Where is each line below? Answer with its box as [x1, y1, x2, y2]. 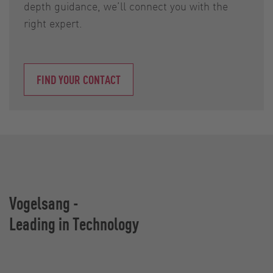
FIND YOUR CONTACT [37, 71, 121, 87]
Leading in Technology [9, 211, 139, 235]
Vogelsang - [9, 191, 82, 214]
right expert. [24, 15, 82, 30]
